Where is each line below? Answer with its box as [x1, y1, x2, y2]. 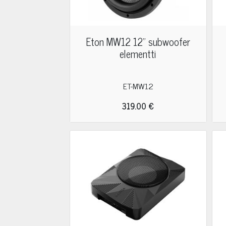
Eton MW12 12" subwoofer [86, 33, 191, 50]
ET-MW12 [123, 79, 153, 92]
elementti [120, 45, 157, 62]
